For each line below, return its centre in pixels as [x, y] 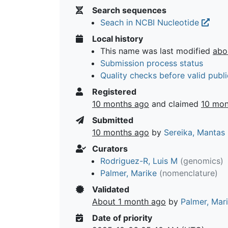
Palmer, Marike [129, 173]
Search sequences [128, 10]
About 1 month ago [129, 201]
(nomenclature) [189, 173]
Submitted [112, 120]
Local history [117, 38]
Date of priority [121, 218]
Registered [113, 91]
